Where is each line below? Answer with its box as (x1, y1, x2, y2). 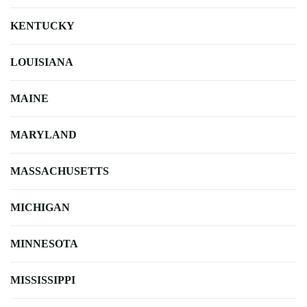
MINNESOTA (10, 237, 78, 249)
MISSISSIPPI (10, 273, 75, 286)
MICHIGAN (10, 201, 70, 213)
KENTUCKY (10, 19, 75, 32)
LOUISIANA (10, 56, 73, 68)
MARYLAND (10, 128, 77, 140)
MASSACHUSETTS (10, 164, 109, 177)
